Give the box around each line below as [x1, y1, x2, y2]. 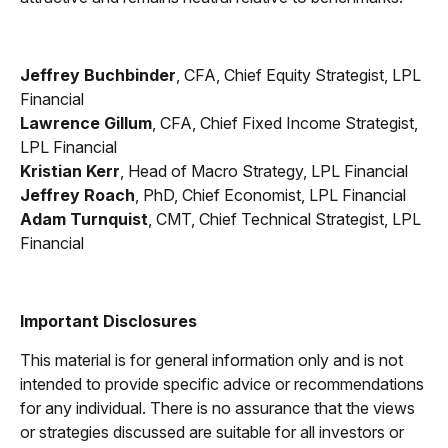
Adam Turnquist [20, 209, 148, 230]
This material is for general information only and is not [20, 350, 403, 371]
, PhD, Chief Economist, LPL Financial [135, 185, 406, 206]
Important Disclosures [20, 311, 197, 332]
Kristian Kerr [20, 161, 120, 182]
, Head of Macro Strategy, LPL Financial [120, 161, 408, 182]
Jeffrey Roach [20, 185, 135, 206]
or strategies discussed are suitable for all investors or [20, 422, 404, 443]
